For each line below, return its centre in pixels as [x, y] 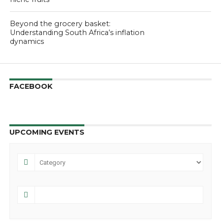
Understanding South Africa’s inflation [77, 33]
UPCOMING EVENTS [47, 132]
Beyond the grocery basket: [60, 24]
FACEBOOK [31, 86]
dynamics [27, 41]
